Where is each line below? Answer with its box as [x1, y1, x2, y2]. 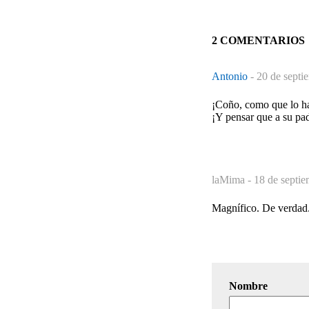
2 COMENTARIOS [212, 34, 305, 46]
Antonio [212, 70, 250, 82]
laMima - [212, 173, 254, 186]
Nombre [229, 279, 268, 292]
